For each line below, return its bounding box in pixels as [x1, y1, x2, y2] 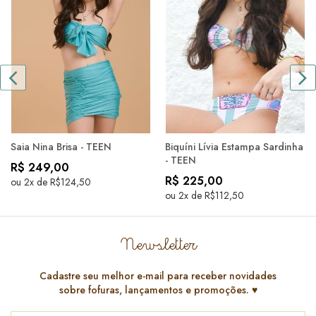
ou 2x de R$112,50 [165, 188, 244, 203]
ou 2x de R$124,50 [11, 175, 91, 190]
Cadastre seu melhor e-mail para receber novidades [39, 269, 276, 284]
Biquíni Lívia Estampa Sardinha [165, 140, 303, 154]
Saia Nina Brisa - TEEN [11, 140, 111, 154]
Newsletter [137, 234, 197, 258]
